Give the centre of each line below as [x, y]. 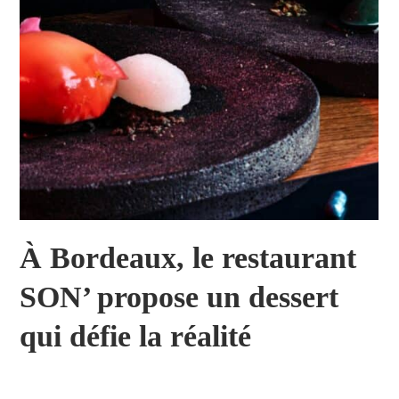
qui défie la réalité [136, 336]
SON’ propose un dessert [179, 297]
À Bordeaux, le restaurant [188, 257]
